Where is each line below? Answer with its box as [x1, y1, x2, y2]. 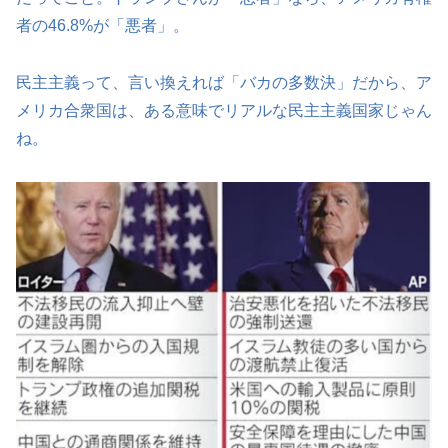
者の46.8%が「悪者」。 [16, 17, 189, 35]
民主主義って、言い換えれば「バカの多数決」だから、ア [16, 74, 432, 92]
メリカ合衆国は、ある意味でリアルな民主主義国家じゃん [16, 102, 432, 120]
